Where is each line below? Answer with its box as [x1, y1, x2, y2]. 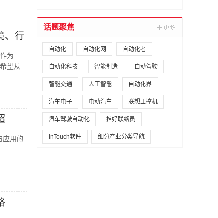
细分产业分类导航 [98, 133, 145, 140]
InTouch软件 [49, 133, 81, 140]
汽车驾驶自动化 [49, 116, 90, 123]
